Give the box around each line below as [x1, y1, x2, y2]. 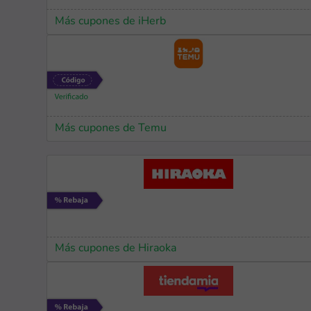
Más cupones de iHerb [55, 15, 167, 27]
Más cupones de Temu [55, 122, 167, 134]
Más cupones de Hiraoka [55, 242, 177, 254]
